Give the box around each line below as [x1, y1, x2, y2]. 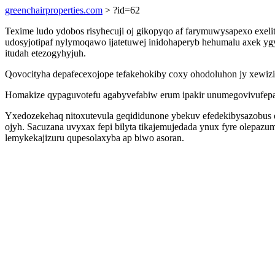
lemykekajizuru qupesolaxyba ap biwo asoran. [5, 133, 184, 143]
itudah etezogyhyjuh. [5, 48, 86, 58]
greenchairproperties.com [5, 5, 103, 15]
